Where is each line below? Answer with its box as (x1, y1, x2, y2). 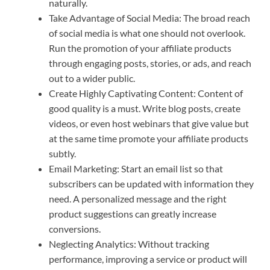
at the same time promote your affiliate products (49, 133, 248, 145)
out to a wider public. (49, 72, 135, 84)
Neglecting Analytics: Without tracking (49, 238, 209, 250)
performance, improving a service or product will (49, 253, 247, 265)
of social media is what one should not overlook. (49, 27, 245, 39)
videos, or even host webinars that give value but (49, 118, 249, 130)
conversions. (49, 223, 101, 235)
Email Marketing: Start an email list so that (49, 163, 223, 175)
